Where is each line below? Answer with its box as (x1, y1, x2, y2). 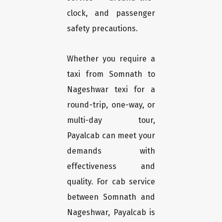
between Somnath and (67, 192, 155, 202)
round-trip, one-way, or (67, 100, 155, 110)
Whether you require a (67, 54, 155, 64)
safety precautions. (67, 24, 138, 34)
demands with (67, 146, 155, 156)
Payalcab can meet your (67, 131, 155, 141)
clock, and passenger (67, 8, 155, 18)
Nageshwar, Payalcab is (67, 208, 155, 218)
